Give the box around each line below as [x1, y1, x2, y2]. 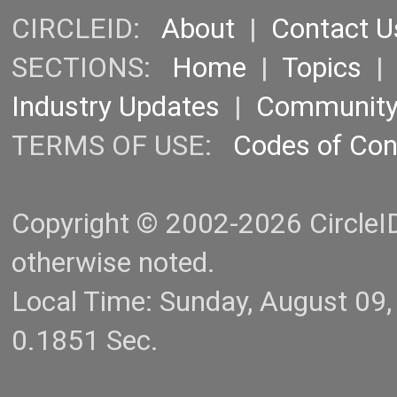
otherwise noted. [12, 246, 215, 280]
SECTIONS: [12, 51, 172, 85]
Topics [282, 51, 362, 85]
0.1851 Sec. [12, 324, 159, 358]
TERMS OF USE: [12, 129, 233, 163]
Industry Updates [12, 90, 220, 124]
